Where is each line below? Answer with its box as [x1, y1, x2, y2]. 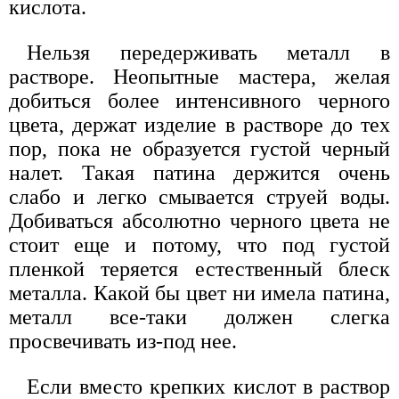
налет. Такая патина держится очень [9, 160, 390, 184]
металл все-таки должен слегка [9, 305, 390, 329]
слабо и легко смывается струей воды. [9, 184, 390, 208]
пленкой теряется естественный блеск [9, 256, 390, 281]
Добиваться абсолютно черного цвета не [9, 208, 390, 232]
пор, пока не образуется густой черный [9, 136, 390, 160]
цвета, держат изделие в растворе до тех [9, 112, 390, 136]
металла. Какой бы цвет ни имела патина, [9, 281, 390, 305]
